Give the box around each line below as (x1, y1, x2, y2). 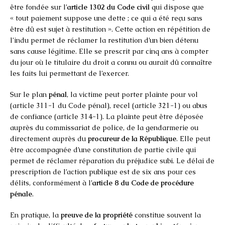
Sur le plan (10, 89, 49, 99)
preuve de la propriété (61, 210, 133, 219)
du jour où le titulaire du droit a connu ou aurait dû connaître (10, 57, 212, 67)
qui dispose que (150, 2, 204, 12)
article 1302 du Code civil (67, 2, 150, 12)
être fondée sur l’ (10, 2, 67, 12)
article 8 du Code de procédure (92, 178, 194, 187)
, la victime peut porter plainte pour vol (67, 89, 198, 99)
